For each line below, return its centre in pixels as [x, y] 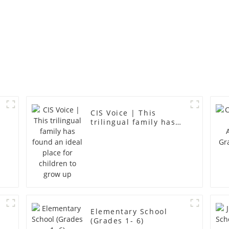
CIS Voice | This [123, 112]
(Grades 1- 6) [118, 220]
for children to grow [132, 140]
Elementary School [129, 211]
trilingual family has [133, 122]
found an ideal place [134, 131]
